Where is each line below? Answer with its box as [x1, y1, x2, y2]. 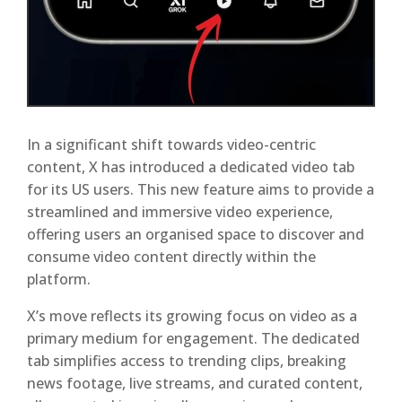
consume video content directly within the [27, 247, 316, 267]
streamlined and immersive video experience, [27, 202, 333, 222]
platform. [27, 269, 91, 289]
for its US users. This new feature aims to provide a [27, 179, 374, 199]
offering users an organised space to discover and [27, 224, 364, 244]
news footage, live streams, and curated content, [27, 373, 363, 393]
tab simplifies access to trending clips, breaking [27, 351, 346, 371]
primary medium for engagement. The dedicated [27, 328, 360, 348]
